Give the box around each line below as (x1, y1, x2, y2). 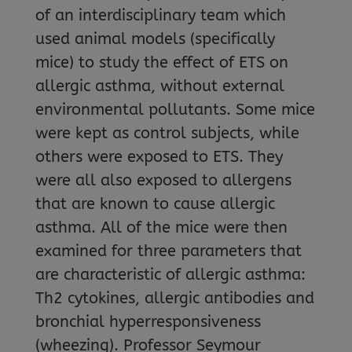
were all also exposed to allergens (35, 171, 291, 189)
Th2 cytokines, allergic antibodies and (35, 289, 314, 307)
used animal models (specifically (35, 30, 275, 48)
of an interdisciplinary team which (35, 6, 286, 24)
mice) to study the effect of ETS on (35, 53, 288, 71)
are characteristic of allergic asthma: (35, 266, 306, 284)
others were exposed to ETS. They (35, 148, 283, 166)
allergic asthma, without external (35, 77, 284, 95)
